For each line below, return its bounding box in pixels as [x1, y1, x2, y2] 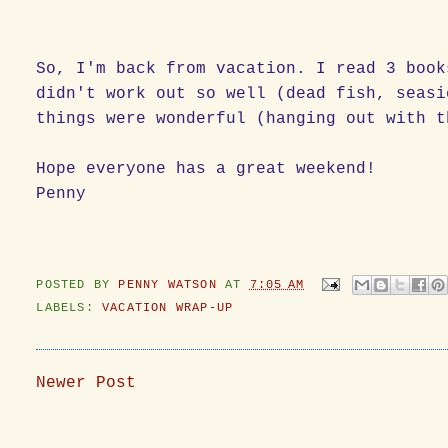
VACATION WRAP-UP [102, 300, 234, 315]
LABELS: [36, 300, 103, 315]
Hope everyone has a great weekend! [36, 159, 377, 178]
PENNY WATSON [118, 277, 226, 292]
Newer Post [36, 373, 137, 392]
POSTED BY [36, 277, 119, 292]
